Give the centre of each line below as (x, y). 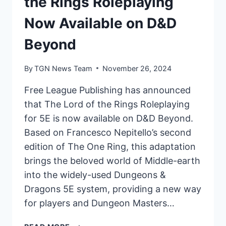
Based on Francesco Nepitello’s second (108, 132)
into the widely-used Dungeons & (95, 175)
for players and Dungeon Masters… (99, 203)
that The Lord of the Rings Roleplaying (107, 104)
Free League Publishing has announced (107, 90)
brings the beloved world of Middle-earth (112, 160)
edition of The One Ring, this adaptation (110, 146)
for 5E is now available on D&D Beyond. (109, 118)
